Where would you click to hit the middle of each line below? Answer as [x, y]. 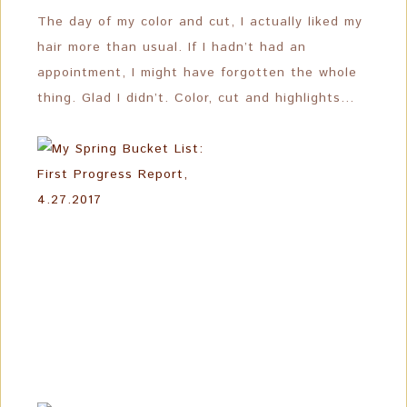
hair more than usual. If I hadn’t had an [172, 47]
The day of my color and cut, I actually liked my [200, 22]
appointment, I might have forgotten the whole [197, 73]
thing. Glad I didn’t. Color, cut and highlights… [196, 98]
